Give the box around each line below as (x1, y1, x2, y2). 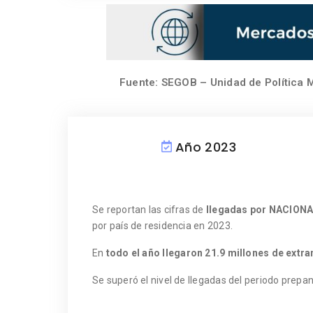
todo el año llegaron (105, 247, 203, 259)
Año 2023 (175, 138, 237, 156)
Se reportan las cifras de (92, 203, 206, 215)
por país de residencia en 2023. (92, 219, 233, 231)
